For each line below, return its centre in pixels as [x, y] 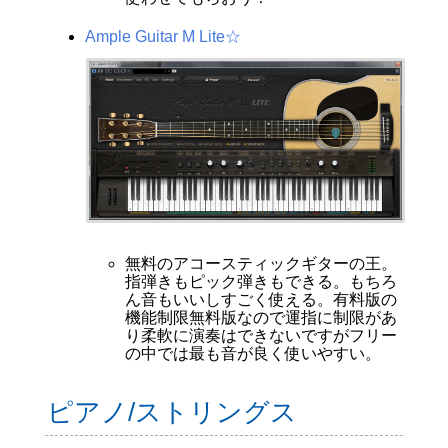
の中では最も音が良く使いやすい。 [252, 353]
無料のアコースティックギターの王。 [260, 263]
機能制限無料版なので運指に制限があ [260, 317]
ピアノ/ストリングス [172, 412]
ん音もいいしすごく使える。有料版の [260, 299]
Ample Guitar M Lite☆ [162, 37]
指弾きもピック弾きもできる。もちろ [260, 281]
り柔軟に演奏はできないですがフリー [260, 335]
